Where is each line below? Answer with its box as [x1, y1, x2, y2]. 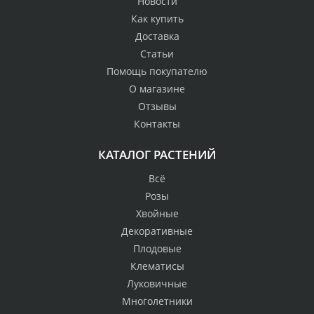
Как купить [130, 11, 184, 25]
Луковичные [127, 276, 187, 290]
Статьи [140, 46, 174, 60]
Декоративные [121, 224, 193, 238]
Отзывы [137, 99, 177, 113]
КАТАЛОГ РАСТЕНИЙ [98, 146, 216, 163]
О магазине [129, 81, 185, 95]
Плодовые [132, 241, 182, 255]
